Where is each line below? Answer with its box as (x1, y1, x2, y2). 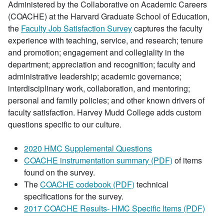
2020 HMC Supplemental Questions (24, 142, 152, 154)
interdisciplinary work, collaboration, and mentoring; (8, 82, 190, 94)
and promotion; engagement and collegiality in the (8, 46, 184, 58)
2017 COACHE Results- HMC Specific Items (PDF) (24, 202, 205, 214)
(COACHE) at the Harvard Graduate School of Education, (8, 10, 209, 22)
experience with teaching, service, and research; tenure (8, 34, 203, 46)
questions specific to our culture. (8, 118, 121, 130)
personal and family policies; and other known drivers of (8, 94, 204, 106)
